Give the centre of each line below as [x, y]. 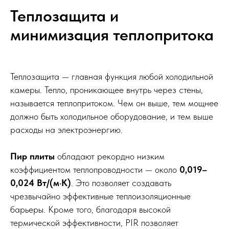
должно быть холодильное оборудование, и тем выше [112, 116]
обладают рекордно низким [110, 156]
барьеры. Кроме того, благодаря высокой [90, 209]
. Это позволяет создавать [121, 182]
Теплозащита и [64, 16]
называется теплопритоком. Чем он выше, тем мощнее [114, 103]
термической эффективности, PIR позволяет [94, 222]
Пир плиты [32, 156]
